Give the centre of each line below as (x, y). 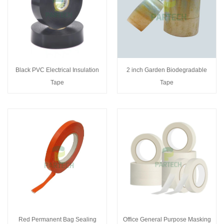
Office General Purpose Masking (167, 219)
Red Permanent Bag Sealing (57, 219)
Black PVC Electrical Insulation (57, 70)
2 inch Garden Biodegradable (167, 70)
